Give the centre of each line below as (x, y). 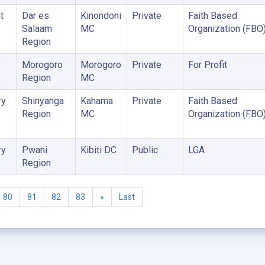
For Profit (207, 65)
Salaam (37, 29)
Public (145, 150)
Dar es (35, 16)
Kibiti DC (98, 150)
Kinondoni (101, 16)
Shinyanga (43, 101)
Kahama (96, 101)
